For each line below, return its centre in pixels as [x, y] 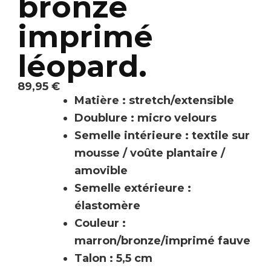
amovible [101, 171]
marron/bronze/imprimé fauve [162, 241]
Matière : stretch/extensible [154, 101]
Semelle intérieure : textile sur [162, 136]
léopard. [82, 67]
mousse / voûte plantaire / [150, 153]
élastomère [107, 206]
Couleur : [100, 224]
